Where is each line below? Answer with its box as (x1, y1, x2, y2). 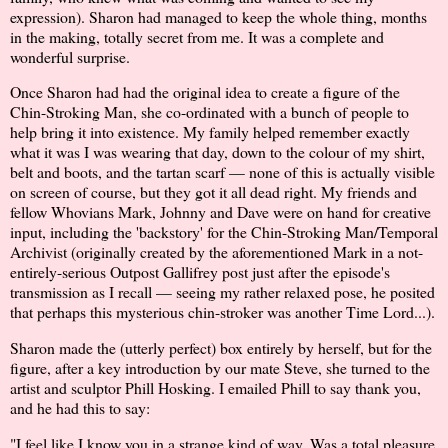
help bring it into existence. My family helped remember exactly (10, 121, 410, 143)
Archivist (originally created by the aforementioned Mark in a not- (10, 241, 423, 263)
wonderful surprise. (10, 45, 135, 67)
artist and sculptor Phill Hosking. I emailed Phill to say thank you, (10, 377, 421, 399)
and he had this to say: (10, 397, 150, 419)
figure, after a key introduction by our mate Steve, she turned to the (10, 357, 430, 379)
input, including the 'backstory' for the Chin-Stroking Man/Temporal (10, 221, 438, 243)
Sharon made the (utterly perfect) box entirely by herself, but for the (10, 337, 432, 359)
